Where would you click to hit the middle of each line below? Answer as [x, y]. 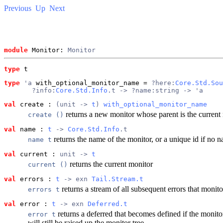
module [16, 50]
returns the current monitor [110, 164]
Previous [18, 8]
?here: [163, 83]
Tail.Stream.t [117, 179]
